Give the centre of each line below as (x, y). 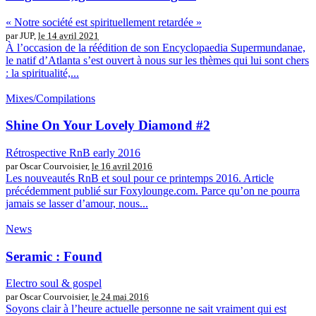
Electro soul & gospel (54, 284)
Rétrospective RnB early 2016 (73, 153)
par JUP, (22, 35)
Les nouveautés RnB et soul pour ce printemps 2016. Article (140, 178)
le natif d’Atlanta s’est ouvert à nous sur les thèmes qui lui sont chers (157, 60)
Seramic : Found (54, 256)
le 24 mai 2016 (120, 297)
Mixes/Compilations (50, 98)
